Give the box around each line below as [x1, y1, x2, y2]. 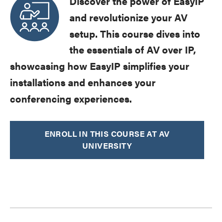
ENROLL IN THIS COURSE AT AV [44, 127, 170, 139]
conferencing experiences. [10, 91, 132, 106]
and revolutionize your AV [69, 9, 187, 24]
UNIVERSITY [82, 139, 132, 151]
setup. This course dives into [69, 26, 200, 41]
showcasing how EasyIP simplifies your [10, 58, 189, 73]
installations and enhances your [10, 74, 156, 89]
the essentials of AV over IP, [69, 42, 196, 57]
